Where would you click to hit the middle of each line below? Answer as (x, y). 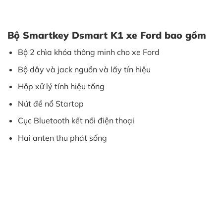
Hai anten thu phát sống (62, 138)
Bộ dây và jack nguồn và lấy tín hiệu (84, 69)
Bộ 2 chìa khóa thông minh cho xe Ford (88, 52)
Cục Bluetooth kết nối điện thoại (76, 121)
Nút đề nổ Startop (51, 103)
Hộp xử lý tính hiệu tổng (62, 86)
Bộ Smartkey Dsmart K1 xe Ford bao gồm (107, 35)
